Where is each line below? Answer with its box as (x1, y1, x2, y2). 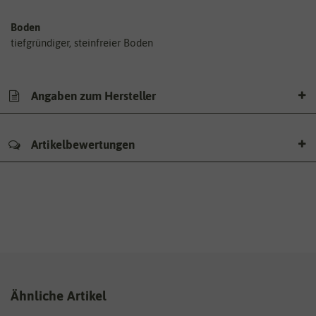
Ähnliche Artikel (11, 287, 107, 303)
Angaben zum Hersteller (28, 89, 156, 104)
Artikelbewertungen (28, 137, 135, 152)
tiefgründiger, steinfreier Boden (11, 36, 153, 49)
